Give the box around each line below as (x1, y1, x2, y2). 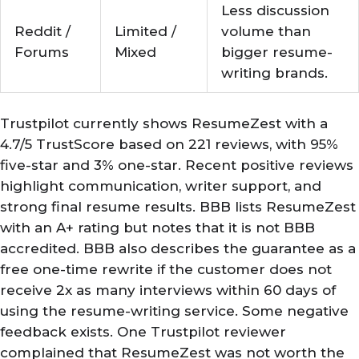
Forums (14, 43, 69, 60)
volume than (221, 22, 311, 39)
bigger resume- (221, 43, 333, 60)
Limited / (115, 22, 176, 39)
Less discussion (221, 2, 329, 18)
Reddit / (14, 22, 71, 39)
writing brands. (221, 64, 328, 81)
